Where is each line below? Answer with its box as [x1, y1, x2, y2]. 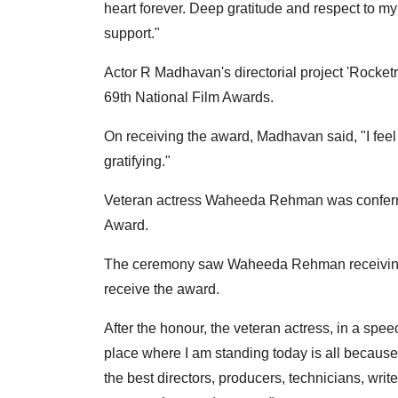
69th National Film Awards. [104, 90, 274, 106]
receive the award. [104, 282, 219, 298]
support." [104, 26, 160, 42]
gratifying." [104, 154, 171, 170]
